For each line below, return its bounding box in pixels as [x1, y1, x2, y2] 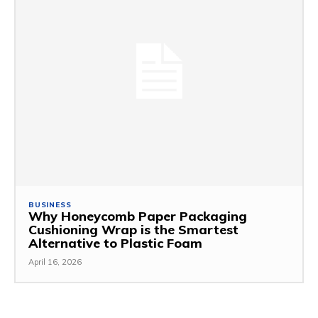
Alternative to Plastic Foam [28, 235, 202, 252]
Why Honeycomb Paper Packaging [28, 208, 247, 225]
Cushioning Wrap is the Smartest [28, 221, 238, 238]
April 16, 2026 [28, 257, 82, 268]
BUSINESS [28, 200, 72, 210]
